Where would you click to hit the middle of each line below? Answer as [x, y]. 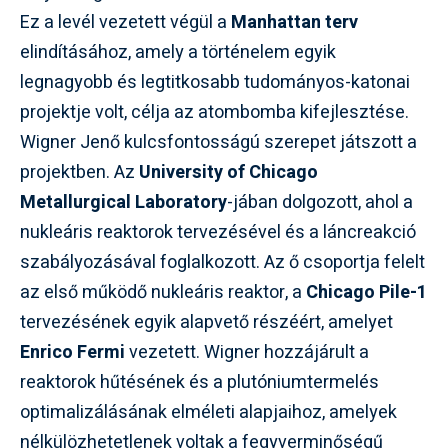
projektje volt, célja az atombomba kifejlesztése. [214, 112]
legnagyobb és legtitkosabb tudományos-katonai [215, 82]
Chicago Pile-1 [366, 292]
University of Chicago [228, 172]
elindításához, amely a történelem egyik [178, 52]
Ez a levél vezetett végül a [125, 22]
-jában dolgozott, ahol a [320, 202]
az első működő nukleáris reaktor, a [163, 292]
